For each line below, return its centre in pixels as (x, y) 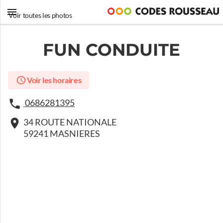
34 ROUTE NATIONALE (70, 122)
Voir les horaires (54, 80)
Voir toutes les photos (40, 15)
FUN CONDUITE (111, 50)
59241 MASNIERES (62, 134)
